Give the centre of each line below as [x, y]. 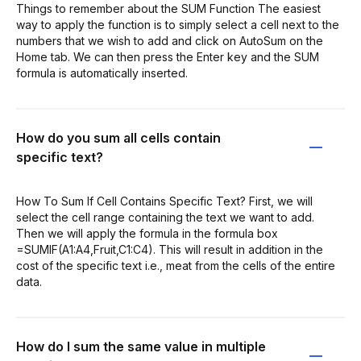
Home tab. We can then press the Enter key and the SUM [168, 56]
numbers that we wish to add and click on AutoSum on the [170, 40]
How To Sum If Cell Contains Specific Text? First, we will [164, 201]
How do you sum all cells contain [118, 137]
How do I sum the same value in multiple [141, 346]
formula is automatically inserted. [102, 73]
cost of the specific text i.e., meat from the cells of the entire [176, 265]
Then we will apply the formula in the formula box [147, 233]
